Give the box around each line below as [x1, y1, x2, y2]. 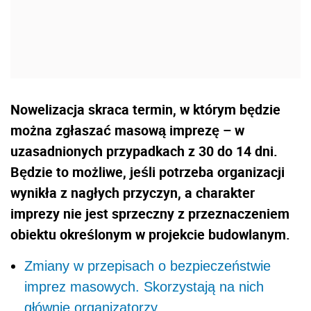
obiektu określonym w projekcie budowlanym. [10, 225, 290, 244]
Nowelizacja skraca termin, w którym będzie [10, 100, 280, 119]
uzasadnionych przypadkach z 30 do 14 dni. [10, 142, 278, 161]
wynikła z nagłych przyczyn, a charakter [10, 183, 255, 203]
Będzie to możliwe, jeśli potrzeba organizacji [10, 162, 285, 182]
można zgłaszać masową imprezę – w [10, 121, 244, 140]
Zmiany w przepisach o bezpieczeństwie [24, 258, 271, 274]
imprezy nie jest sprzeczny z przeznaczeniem [10, 204, 289, 224]
